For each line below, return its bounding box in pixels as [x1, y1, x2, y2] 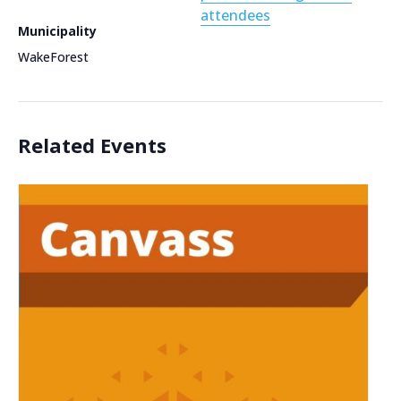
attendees [200, 4, 270, 25]
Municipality [18, 21, 97, 39]
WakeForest [18, 47, 89, 65]
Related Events [18, 131, 166, 158]
